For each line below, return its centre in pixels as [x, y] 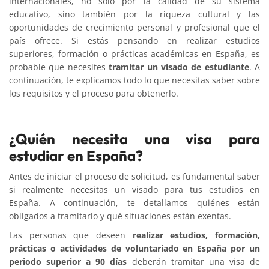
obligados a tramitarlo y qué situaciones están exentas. [120, 216]
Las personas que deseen [71, 235]
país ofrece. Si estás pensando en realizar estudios [134, 40]
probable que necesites [57, 67]
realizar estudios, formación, [196, 235]
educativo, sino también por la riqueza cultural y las [134, 14]
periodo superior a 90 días [71, 261]
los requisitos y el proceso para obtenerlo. [94, 93]
